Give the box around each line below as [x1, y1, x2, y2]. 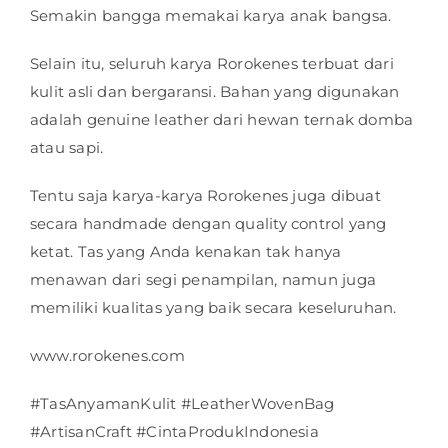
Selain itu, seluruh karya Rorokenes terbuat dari [30, 54, 394, 74]
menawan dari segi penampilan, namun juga [30, 270, 377, 290]
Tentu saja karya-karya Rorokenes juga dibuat [30, 186, 381, 206]
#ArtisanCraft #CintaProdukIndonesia [30, 422, 319, 442]
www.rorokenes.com [30, 346, 185, 366]
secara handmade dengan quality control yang [30, 214, 387, 234]
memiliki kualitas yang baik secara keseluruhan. [30, 298, 397, 318]
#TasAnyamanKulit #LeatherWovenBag [30, 394, 335, 414]
